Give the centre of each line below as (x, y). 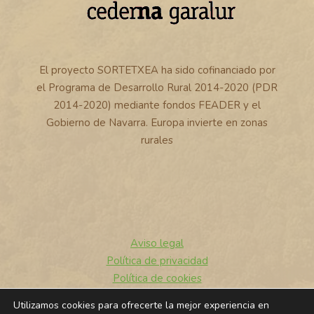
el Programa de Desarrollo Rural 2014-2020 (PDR (157, 87)
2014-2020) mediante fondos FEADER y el (157, 105)
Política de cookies (157, 278)
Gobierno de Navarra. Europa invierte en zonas (157, 122)
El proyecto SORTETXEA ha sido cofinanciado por (157, 70)
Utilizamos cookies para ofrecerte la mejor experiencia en (141, 305)
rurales (157, 140)
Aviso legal (157, 243)
